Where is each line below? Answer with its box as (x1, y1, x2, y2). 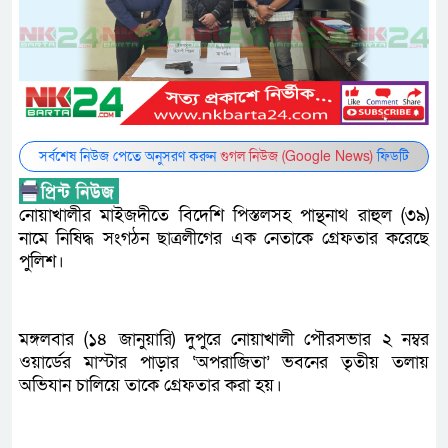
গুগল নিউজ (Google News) (220, 146, 373, 166)
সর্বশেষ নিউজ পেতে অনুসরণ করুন (39, 146, 220, 166)
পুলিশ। (19, 250, 64, 273)
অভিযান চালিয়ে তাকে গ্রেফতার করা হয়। (19, 374, 282, 397)
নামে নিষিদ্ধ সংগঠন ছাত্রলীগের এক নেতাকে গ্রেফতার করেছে (19, 227, 429, 250)
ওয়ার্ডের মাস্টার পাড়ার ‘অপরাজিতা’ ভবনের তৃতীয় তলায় (19, 351, 429, 374)
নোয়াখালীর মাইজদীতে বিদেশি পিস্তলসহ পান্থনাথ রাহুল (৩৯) (19, 204, 429, 227)
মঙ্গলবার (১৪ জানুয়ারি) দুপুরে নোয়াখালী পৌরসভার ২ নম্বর (19, 328, 429, 351)
